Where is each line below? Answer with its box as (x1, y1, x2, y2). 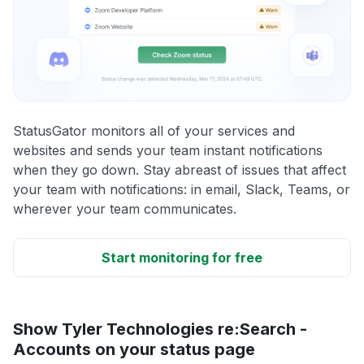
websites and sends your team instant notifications (13, 141, 323, 158)
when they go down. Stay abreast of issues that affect (13, 161, 346, 178)
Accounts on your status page (13, 339, 255, 359)
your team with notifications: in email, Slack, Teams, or (13, 180, 350, 197)
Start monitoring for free (102, 249, 262, 266)
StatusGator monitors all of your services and (13, 122, 295, 139)
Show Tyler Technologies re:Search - (13, 318, 307, 339)
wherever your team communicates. (13, 200, 236, 217)
